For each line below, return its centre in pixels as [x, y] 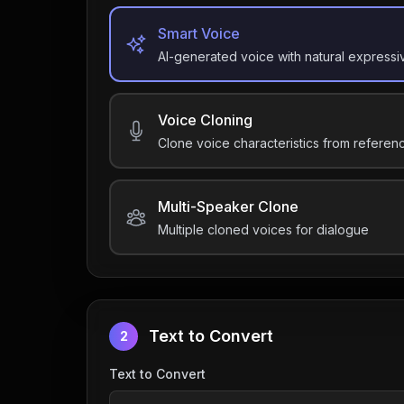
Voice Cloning [205, 120]
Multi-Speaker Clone [228, 207]
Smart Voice [199, 33]
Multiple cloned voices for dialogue [263, 230]
